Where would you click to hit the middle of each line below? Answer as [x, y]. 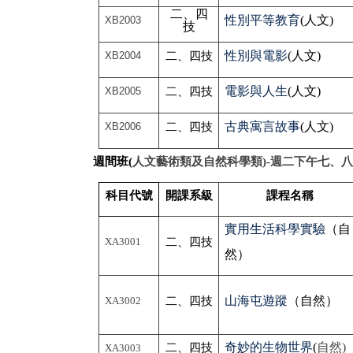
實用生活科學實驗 [275, 229]
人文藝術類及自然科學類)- [201, 162]
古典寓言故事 [263, 127]
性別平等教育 [263, 20]
